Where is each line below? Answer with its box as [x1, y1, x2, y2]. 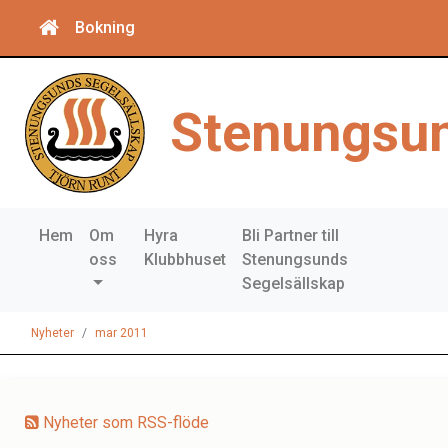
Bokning [75, 18, 135, 37]
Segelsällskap [242, 274, 346, 293]
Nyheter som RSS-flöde [39, 413, 209, 432]
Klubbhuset [144, 250, 227, 269]
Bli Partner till [242, 226, 340, 245]
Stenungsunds [242, 250, 349, 269]
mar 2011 [95, 326, 148, 340]
